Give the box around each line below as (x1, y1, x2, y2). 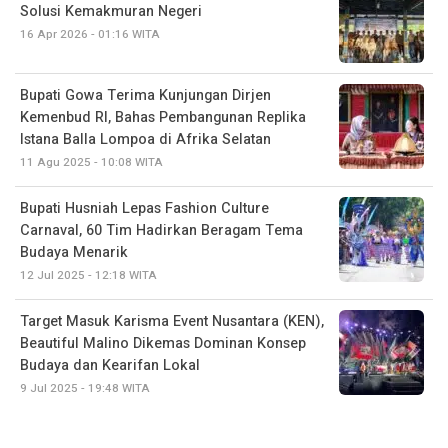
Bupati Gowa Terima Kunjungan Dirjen (20, 84, 271, 106)
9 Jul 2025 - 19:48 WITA (20, 379, 150, 397)
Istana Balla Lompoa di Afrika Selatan (20, 128, 271, 150)
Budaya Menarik (20, 241, 128, 263)
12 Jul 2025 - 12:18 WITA (20, 266, 157, 284)
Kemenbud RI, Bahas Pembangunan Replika (20, 106, 306, 128)
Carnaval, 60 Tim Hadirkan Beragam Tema (20, 219, 303, 241)
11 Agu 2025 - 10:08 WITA (20, 153, 163, 171)
